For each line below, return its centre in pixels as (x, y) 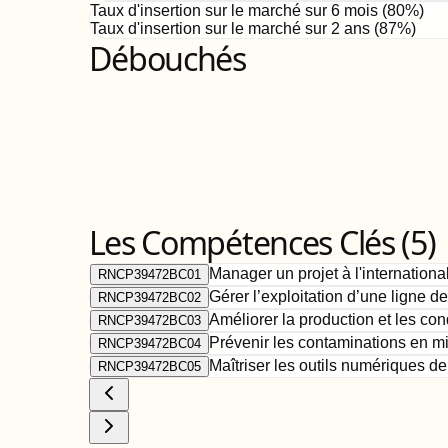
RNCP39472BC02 (149, 297)
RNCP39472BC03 (149, 320)
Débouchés (167, 58)
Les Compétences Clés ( (249, 242)
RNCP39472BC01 (149, 274)
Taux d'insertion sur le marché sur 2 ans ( (234, 28)
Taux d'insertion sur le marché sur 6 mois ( (238, 10)
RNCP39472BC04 (149, 343)
